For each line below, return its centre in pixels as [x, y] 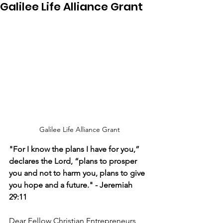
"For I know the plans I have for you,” [75, 149]
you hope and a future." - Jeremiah [72, 185]
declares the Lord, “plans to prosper [74, 161]
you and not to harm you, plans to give [78, 173]
